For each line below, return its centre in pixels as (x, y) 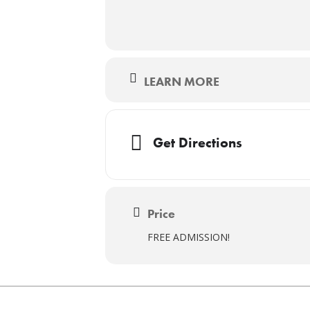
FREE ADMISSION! (189, 237)
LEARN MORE (182, 81)
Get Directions (198, 143)
